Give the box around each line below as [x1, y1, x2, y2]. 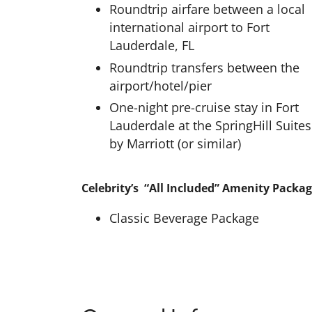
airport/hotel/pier [109, 77, 212, 94]
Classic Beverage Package [109, 209, 259, 226]
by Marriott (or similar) [109, 135, 241, 153]
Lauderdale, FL [109, 36, 194, 54]
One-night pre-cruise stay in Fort [109, 99, 299, 116]
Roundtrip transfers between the [109, 58, 299, 76]
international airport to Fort [109, 18, 270, 36]
